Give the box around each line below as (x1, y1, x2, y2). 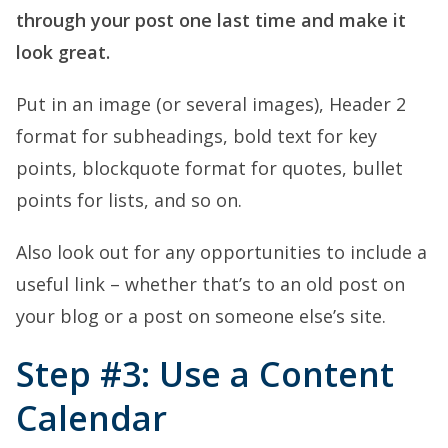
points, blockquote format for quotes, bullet (16, 155, 403, 180)
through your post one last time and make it (16, 7, 406, 32)
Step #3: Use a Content (16, 350, 394, 397)
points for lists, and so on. (16, 187, 242, 212)
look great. (16, 39, 110, 64)
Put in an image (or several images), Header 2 (16, 91, 406, 116)
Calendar (16, 394, 167, 441)
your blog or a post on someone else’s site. (16, 303, 386, 328)
